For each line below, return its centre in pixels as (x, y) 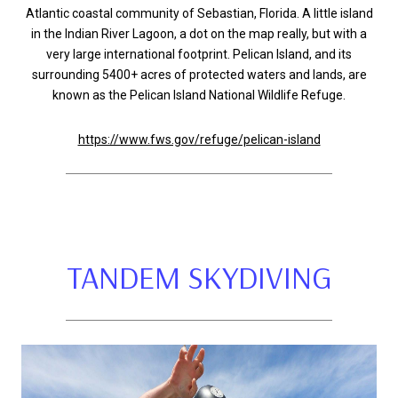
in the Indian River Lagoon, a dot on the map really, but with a (199, 34)
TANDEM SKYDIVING (199, 277)
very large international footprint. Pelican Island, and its (199, 55)
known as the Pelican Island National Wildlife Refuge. (199, 96)
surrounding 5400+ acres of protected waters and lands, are (199, 75)
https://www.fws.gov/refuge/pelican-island (199, 139)
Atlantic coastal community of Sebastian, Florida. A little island (199, 14)
